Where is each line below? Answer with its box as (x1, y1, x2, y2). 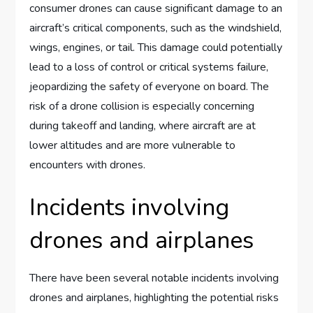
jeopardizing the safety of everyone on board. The (29, 79, 270, 95)
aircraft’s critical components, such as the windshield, (29, 20, 282, 36)
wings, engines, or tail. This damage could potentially (29, 40, 283, 56)
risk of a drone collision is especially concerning (29, 99, 255, 115)
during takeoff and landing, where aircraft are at (29, 118, 256, 134)
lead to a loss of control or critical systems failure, (29, 59, 269, 75)
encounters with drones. (29, 157, 146, 173)
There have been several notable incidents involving (29, 270, 279, 286)
